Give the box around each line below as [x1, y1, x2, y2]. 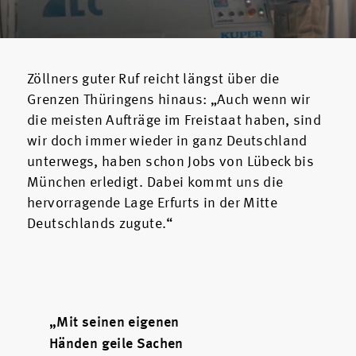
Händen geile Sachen [49, 337, 184, 352]
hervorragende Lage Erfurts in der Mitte [27, 195, 278, 211]
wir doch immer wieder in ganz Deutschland [27, 133, 308, 149]
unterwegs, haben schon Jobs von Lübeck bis [27, 154, 315, 169]
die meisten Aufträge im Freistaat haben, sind [27, 113, 322, 128]
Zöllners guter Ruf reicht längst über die [27, 72, 280, 87]
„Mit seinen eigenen [49, 315, 180, 331]
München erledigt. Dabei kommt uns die [27, 175, 284, 190]
